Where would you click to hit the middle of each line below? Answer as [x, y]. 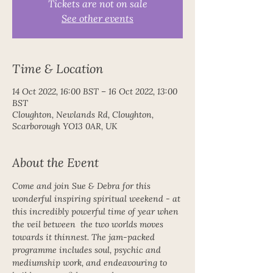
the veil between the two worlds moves [89, 224]
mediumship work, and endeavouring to [91, 263]
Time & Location [58, 68]
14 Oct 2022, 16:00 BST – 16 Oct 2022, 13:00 [95, 91]
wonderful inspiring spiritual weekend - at [97, 199]
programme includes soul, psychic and [88, 250]
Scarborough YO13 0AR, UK [65, 126]
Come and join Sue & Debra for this [83, 186]
